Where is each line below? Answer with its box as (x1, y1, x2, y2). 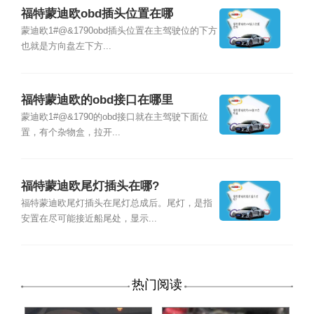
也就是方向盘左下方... (20, 41, 111, 52)
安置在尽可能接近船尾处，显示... (20, 214, 157, 224)
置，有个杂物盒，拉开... (20, 128, 121, 138)
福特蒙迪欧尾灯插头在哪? (20, 179, 159, 193)
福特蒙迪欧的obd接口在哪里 (20, 93, 173, 107)
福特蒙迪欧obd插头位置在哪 (20, 7, 173, 21)
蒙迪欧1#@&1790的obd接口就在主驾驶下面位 (20, 112, 208, 123)
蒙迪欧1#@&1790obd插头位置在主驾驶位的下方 (20, 26, 217, 36)
